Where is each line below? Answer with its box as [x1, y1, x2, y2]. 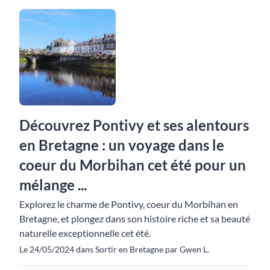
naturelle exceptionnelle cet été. [19, 227, 151, 239]
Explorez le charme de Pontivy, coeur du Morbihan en [19, 198, 238, 210]
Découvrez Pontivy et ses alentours [19, 116, 249, 134]
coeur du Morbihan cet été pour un [19, 156, 246, 174]
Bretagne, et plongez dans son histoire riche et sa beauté [19, 213, 250, 224]
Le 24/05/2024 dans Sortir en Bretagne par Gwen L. [19, 244, 209, 254]
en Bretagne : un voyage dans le [19, 136, 224, 154]
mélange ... [19, 176, 87, 193]
